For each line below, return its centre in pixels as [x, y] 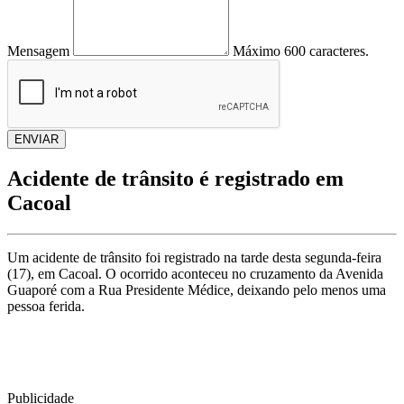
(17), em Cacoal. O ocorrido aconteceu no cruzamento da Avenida [195, 273]
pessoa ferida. [46, 306]
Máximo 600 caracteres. [301, 51]
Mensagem [38, 51]
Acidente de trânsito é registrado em [175, 178]
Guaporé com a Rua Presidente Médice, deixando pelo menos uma [197, 289]
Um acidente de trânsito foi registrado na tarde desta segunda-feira [194, 257]
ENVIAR [37, 140]
